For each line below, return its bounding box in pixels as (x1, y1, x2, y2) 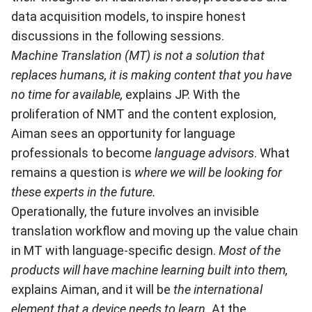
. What (254, 146, 290, 160)
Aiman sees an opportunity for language (11, 126, 235, 141)
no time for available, (11, 87, 125, 102)
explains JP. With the (125, 87, 240, 102)
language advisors (155, 146, 254, 160)
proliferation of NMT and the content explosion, (11, 107, 276, 121)
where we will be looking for (134, 165, 282, 180)
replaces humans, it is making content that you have (11, 68, 292, 82)
